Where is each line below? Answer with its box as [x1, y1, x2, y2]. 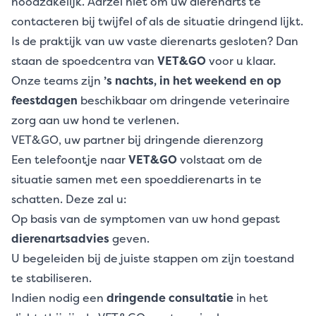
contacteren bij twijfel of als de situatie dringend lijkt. [11, 13, 303, 29]
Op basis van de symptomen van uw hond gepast [11, 211, 280, 226]
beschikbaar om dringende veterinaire [78, 92, 290, 108]
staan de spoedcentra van [11, 53, 157, 68]
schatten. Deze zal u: [11, 191, 127, 207]
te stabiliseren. [11, 270, 92, 286]
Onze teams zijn [11, 73, 104, 88]
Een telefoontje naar [11, 152, 128, 167]
